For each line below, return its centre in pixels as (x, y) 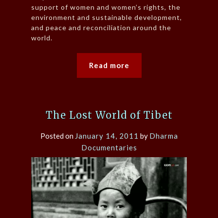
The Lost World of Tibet (109, 115)
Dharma (163, 136)
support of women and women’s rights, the (106, 7)
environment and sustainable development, (107, 17)
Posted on (57, 136)
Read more (109, 65)
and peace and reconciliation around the (101, 27)
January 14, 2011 (107, 136)
